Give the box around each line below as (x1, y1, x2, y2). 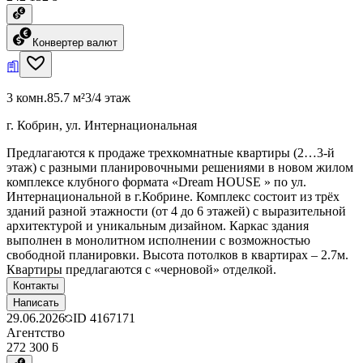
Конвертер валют (32, 36, 117, 49)
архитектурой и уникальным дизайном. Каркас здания (6, 218, 309, 233)
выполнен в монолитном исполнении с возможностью (6, 233, 310, 247)
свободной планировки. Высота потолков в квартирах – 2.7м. (6, 247, 348, 262)
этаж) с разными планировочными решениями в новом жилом (6, 160, 353, 174)
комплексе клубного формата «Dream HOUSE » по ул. (6, 174, 306, 189)
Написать (13, 296, 59, 309)
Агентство (6, 325, 65, 340)
